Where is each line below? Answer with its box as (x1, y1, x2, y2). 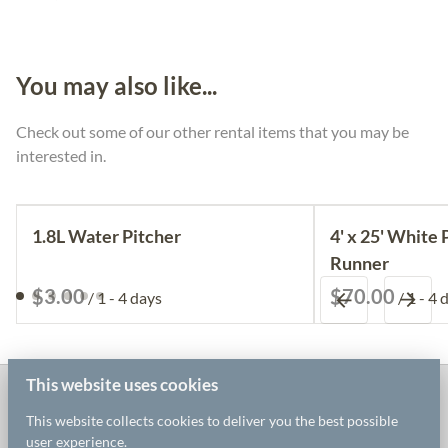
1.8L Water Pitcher (32, 224, 181, 247)
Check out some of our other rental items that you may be (16, 121, 409, 141)
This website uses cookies (25, 373, 218, 395)
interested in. (16, 145, 109, 165)
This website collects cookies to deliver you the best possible (25, 411, 398, 429)
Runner (330, 251, 389, 274)
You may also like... (16, 70, 217, 100)
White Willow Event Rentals (16, 390, 323, 419)
